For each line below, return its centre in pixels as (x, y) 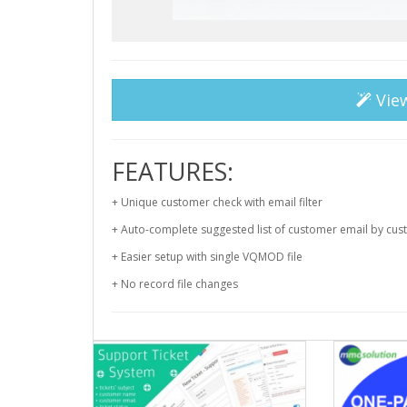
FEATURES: (173, 171)
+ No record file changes (175, 283)
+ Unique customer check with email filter (217, 202)
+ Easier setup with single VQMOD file (207, 256)
